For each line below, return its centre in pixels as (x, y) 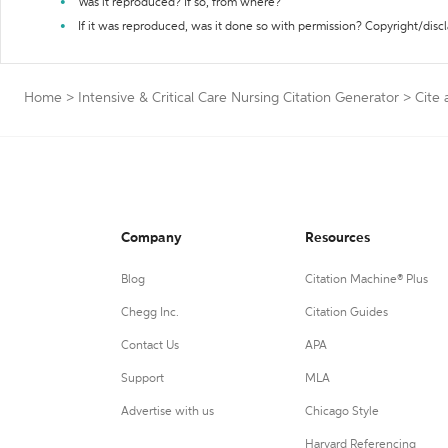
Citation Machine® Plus (366, 280)
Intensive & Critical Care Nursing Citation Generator (238, 98)
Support (142, 379)
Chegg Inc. (150, 313)
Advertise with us (167, 412)
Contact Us (150, 346)
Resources (337, 238)
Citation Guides (346, 313)
